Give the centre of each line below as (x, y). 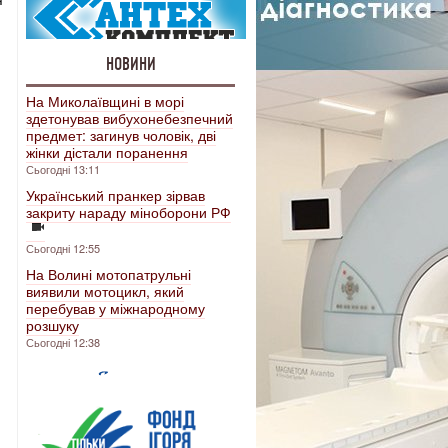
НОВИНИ (130, 64)
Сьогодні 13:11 (63, 169)
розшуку (52, 325)
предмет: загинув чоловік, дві (121, 135)
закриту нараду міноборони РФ (128, 212)
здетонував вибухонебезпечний (129, 118)
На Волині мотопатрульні (108, 274)
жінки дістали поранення (107, 152)
